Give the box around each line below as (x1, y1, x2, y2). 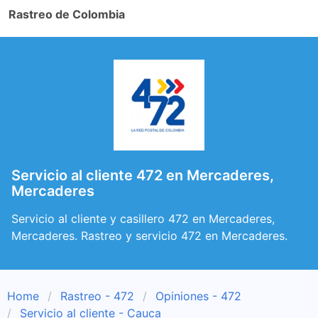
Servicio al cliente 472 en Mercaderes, (11, 167, 274, 184)
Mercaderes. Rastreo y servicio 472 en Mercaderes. (11, 229, 287, 243)
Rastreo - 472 (60, 289, 134, 303)
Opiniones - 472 (155, 289, 241, 303)
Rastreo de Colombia (9, 7, 125, 21)
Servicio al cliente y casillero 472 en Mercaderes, (11, 212, 275, 226)
